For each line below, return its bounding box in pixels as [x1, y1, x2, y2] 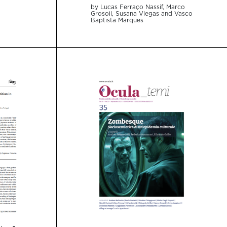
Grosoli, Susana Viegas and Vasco [91, 11, 193, 17]
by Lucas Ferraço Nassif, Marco [91, 4, 185, 10]
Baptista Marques [91, 17, 144, 23]
